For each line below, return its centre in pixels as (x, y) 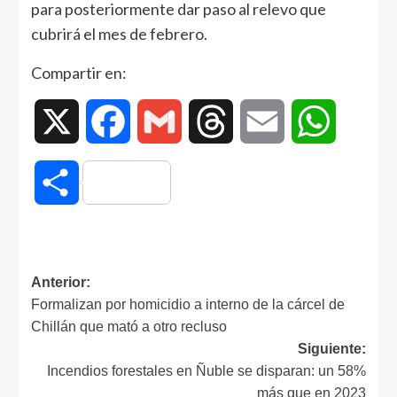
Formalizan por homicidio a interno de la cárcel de (188, 305)
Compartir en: (79, 73)
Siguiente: (332, 349)
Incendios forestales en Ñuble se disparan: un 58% (206, 371)
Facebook (161, 121)
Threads (258, 121)
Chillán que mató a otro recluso (129, 327)
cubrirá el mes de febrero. (119, 34)
